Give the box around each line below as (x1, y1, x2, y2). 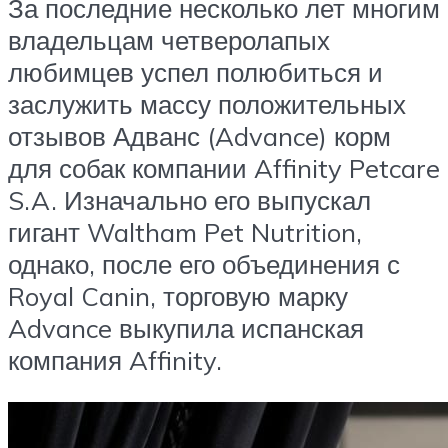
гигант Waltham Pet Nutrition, (8, 216, 362, 249)
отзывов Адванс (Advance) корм (8, 120, 391, 153)
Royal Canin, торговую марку (8, 280, 348, 313)
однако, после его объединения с (8, 248, 400, 281)
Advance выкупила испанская (8, 312, 364, 345)
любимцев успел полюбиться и (8, 56, 383, 89)
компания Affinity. (8, 344, 222, 377)
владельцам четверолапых (8, 24, 330, 57)
